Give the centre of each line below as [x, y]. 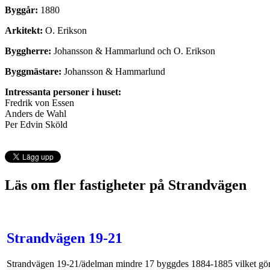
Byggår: [21, 10]
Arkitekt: [24, 31]
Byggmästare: [34, 72]
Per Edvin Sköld [36, 125]
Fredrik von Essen [39, 103]
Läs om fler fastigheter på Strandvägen [126, 185]
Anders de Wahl [36, 114]
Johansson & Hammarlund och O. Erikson [134, 51]
